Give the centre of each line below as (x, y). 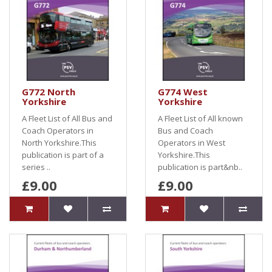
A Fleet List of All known (200, 118)
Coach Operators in (58, 131)
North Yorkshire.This (59, 143)
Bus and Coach (185, 131)
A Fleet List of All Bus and (67, 118)
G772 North (49, 92)
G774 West (183, 92)
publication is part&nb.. (200, 167)
